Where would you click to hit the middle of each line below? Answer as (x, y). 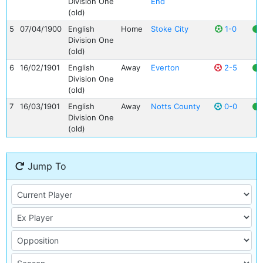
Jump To (45, 166)
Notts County (175, 106)
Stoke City (169, 29)
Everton (165, 68)
